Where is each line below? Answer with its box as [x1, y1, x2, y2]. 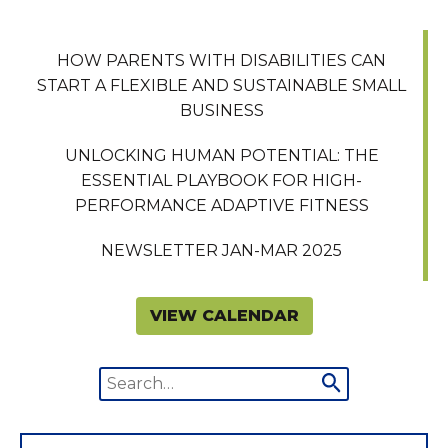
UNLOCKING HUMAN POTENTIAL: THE [64, 145, 379, 165]
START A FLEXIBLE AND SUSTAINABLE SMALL [37, 75, 406, 95]
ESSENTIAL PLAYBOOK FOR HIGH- [81, 170, 362, 190]
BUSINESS [179, 100, 264, 120]
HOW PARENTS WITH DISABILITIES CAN [57, 50, 386, 70]
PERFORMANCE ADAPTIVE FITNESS [74, 195, 369, 215]
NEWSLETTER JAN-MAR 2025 [101, 240, 342, 260]
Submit [348, 364, 407, 384]
